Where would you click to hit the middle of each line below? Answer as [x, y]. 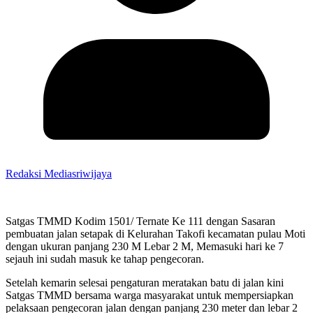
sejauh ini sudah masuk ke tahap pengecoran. [105, 259]
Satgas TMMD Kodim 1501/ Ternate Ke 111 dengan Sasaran [140, 221]
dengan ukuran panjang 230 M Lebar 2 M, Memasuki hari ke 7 [145, 246]
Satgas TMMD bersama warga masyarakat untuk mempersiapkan [150, 295]
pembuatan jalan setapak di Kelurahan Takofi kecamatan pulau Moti [155, 233]
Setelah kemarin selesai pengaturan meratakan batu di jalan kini [145, 282]
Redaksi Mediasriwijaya [59, 173]
